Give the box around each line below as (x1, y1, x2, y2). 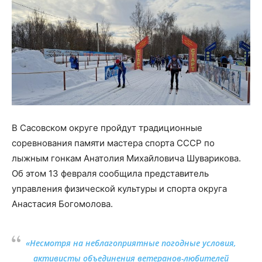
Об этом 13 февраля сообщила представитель (12, 167, 209, 179)
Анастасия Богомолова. (12, 198, 113, 209)
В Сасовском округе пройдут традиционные (12, 122, 202, 133)
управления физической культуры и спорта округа (12, 182, 227, 194)
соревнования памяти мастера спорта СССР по (12, 137, 215, 149)
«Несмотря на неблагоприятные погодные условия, (26, 237, 236, 249)
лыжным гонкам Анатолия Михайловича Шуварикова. (12, 152, 241, 164)
